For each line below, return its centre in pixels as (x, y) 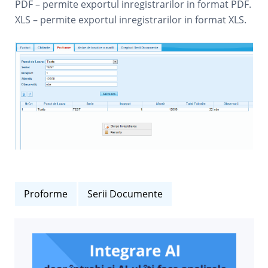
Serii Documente (125, 194)
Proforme (46, 194)
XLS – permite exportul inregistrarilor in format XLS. (131, 20)
